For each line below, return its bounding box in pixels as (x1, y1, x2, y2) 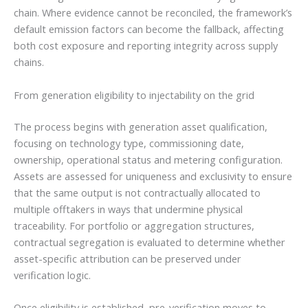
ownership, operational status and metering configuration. (14, 152, 283, 166)
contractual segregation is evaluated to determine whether (14, 234, 285, 249)
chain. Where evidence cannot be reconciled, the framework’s (14, 5, 292, 20)
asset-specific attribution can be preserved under (14, 251, 241, 265)
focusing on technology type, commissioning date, (14, 135, 244, 150)
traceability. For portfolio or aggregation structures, (14, 218, 254, 232)
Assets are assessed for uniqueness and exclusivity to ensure (14, 168, 292, 183)
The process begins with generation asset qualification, (14, 119, 267, 133)
